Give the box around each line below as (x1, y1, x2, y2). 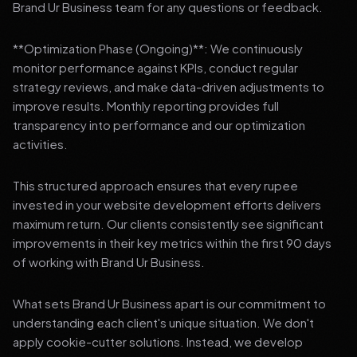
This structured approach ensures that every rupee (13, 178, 298, 193)
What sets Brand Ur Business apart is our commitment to (13, 296, 326, 311)
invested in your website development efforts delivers (13, 197, 321, 212)
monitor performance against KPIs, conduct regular (13, 60, 298, 75)
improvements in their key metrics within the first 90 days (13, 235, 331, 250)
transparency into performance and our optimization (13, 117, 305, 132)
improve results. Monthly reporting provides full (13, 98, 279, 113)
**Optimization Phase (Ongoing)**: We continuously (13, 41, 303, 56)
